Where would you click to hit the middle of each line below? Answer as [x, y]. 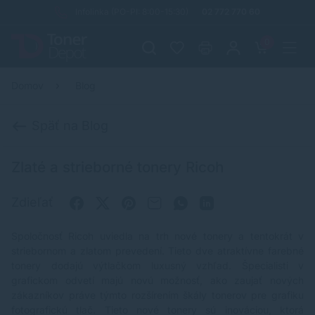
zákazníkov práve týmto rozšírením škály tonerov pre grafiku [157, 295]
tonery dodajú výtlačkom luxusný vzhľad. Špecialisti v [157, 266]
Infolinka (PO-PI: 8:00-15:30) [132, 12]
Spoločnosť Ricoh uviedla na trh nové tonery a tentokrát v [157, 236]
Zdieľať [34, 202]
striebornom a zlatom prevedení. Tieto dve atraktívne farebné [157, 251]
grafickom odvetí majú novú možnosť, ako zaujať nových [157, 281]
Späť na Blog [68, 126]
